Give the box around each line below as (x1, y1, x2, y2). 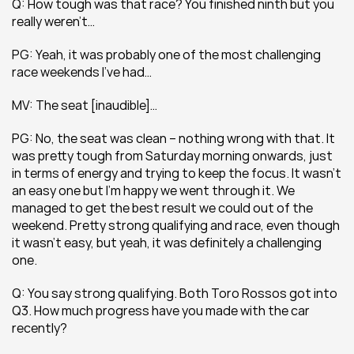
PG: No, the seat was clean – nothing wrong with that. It (12, 130, 335, 147)
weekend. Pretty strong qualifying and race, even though (12, 217, 340, 234)
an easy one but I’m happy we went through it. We (12, 182, 295, 199)
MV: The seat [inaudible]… (12, 96, 157, 114)
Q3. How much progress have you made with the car (12, 302, 310, 319)
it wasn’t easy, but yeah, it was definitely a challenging (12, 234, 322, 251)
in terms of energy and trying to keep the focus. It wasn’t (12, 164, 341, 182)
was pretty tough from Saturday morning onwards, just (12, 147, 333, 164)
